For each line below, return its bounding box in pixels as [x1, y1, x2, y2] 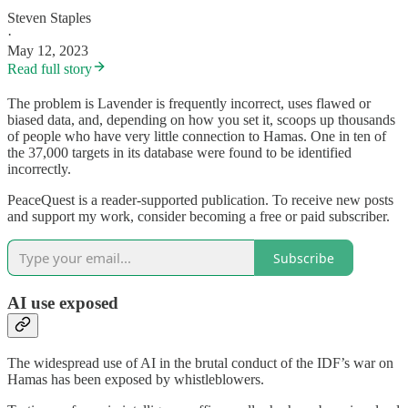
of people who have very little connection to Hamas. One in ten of [7, 128, 386, 145]
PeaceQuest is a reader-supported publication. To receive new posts [7, 192, 393, 209]
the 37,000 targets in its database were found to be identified [7, 145, 352, 161]
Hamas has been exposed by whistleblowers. [7, 371, 264, 387]
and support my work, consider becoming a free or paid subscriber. [7, 209, 390, 225]
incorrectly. [7, 161, 71, 178]
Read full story [7, 61, 92, 77]
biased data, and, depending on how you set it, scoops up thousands [7, 112, 395, 128]
